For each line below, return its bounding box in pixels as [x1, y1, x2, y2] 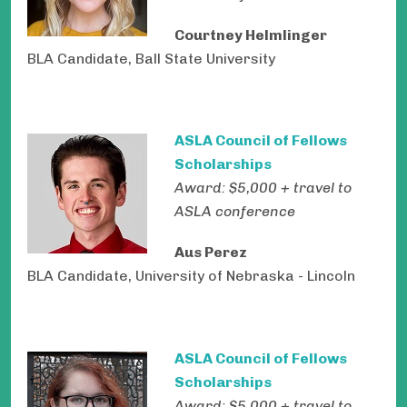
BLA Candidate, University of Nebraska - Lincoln [27, 267, 355, 285]
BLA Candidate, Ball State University [27, 49, 275, 67]
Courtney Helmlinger [174, 25, 327, 44]
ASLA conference [174, 203, 295, 221]
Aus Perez [174, 243, 247, 262]
